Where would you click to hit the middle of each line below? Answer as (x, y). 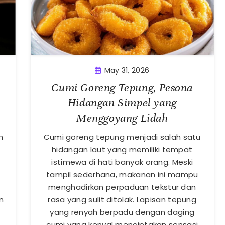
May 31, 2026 (127, 71)
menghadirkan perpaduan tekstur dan (122, 187)
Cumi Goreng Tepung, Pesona (122, 88)
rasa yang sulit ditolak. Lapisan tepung (122, 200)
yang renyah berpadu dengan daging (122, 212)
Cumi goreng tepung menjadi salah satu (122, 137)
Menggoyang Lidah (122, 118)
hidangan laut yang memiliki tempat (122, 150)
